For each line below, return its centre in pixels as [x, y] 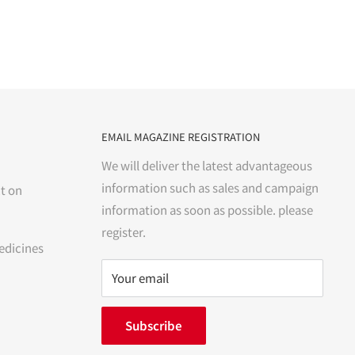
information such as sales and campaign [210, 188]
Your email [140, 278]
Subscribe [154, 326]
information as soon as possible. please [207, 210]
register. [124, 232]
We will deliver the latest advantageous [207, 166]
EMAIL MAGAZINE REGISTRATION [181, 137]
